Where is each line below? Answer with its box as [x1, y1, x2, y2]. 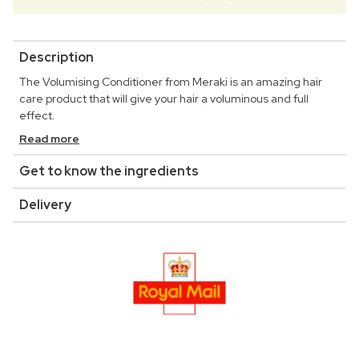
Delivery [19, 196, 71, 214]
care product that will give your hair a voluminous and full [19, 91, 309, 107]
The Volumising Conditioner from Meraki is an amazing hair [19, 75, 322, 90]
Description [19, 49, 94, 67]
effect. [19, 108, 55, 123]
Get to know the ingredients [19, 163, 199, 180]
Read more [19, 131, 79, 147]
